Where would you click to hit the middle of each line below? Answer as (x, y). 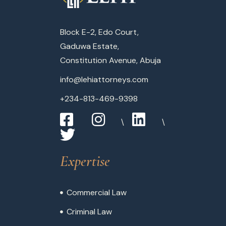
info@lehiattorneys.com (104, 80)
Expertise (85, 161)
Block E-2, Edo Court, (99, 32)
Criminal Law (89, 212)
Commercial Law (96, 193)
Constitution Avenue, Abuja (110, 61)
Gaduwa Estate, (90, 46)
